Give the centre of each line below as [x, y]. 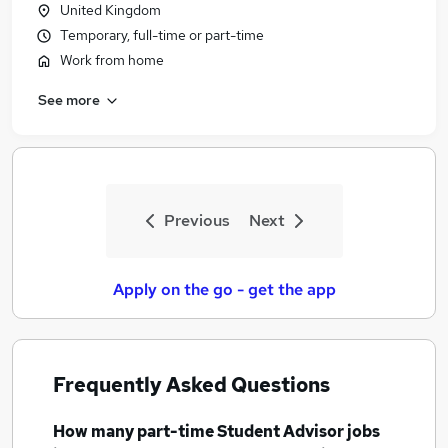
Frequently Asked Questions [191, 385]
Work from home [112, 60]
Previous [196, 220]
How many [95, 431]
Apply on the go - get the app [224, 289]
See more [69, 99]
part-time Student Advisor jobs [258, 431]
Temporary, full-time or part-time [162, 35]
